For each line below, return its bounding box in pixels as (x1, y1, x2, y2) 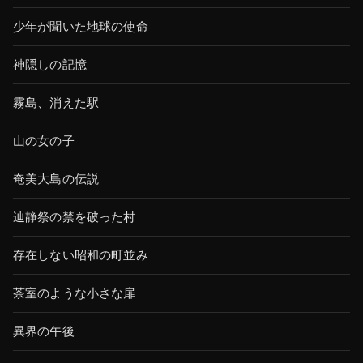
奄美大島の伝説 (13, 172, 100, 186)
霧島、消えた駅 (13, 96, 100, 110)
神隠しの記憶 (13, 58, 87, 72)
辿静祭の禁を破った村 (13, 210, 136, 224)
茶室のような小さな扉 (13, 286, 136, 301)
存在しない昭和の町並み (13, 248, 148, 263)
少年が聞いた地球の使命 (13, 19, 148, 34)
